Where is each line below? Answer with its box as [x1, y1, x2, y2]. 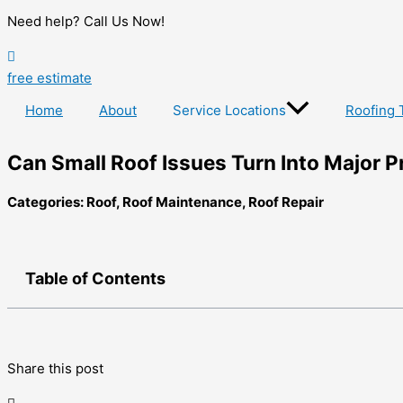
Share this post [7, 359, 103, 377]
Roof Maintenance [122, 193, 242, 210]
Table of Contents [25, 268, 166, 288]
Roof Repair [248, 193, 324, 210]
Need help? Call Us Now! [7, 13, 165, 31]
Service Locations [173, 101, 286, 119]
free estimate [7, 69, 92, 87]
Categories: [7, 193, 86, 210]
